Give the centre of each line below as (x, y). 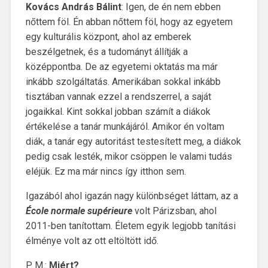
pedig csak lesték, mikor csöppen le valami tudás (129, 157)
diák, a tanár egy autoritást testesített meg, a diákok (133, 142)
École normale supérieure (79, 211)
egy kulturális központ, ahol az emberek (108, 37)
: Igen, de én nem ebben (171, 7)
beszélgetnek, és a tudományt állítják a (106, 52)
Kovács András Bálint (73, 7)
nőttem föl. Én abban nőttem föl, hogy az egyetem (129, 22)
